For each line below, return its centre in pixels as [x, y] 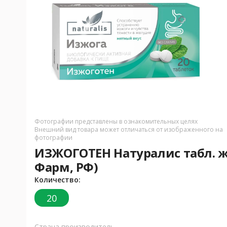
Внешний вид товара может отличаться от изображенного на [129, 130]
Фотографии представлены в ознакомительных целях [116, 122]
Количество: [58, 180]
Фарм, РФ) [66, 167]
